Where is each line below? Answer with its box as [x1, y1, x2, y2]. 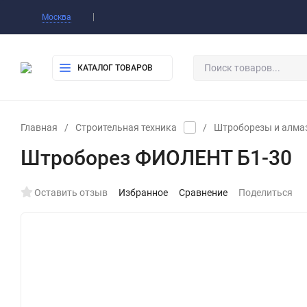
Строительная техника [75, 122, 177, 133]
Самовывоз [212, 12, 265, 23]
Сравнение [179, 187, 228, 198]
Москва [42, 12, 71, 22]
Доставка [154, 12, 199, 23]
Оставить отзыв [34, 187, 108, 198]
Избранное [119, 187, 168, 198]
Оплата [107, 12, 140, 23]
